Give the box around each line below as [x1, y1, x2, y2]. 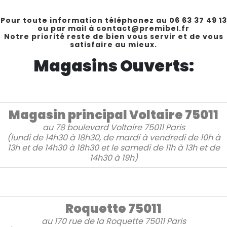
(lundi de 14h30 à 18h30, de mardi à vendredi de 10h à [7, 132, 220, 144]
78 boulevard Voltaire [55, 122, 144, 134]
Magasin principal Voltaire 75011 [9, 106, 218, 124]
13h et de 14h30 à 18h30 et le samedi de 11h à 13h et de [7, 142, 220, 154]
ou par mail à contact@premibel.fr [37, 23, 190, 34]
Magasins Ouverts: [33, 54, 194, 78]
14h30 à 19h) [89, 152, 138, 164]
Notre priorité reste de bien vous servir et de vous [4, 31, 223, 42]
